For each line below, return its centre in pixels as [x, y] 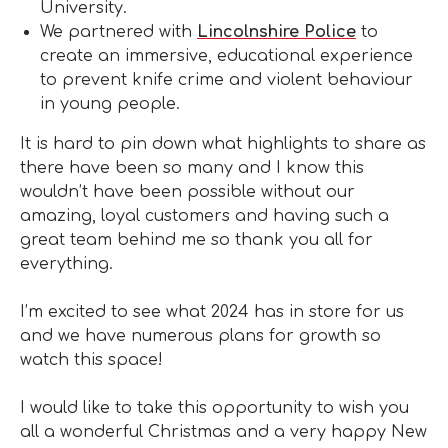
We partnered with [118, 31]
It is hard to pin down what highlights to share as [223, 143]
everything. [66, 263]
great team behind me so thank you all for [196, 239]
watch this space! [91, 359]
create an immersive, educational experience [226, 55]
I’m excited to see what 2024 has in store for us [212, 311]
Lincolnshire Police [276, 31]
